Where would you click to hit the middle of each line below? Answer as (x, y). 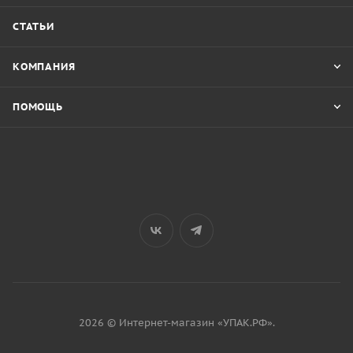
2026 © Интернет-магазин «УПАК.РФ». (176, 323)
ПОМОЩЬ (38, 107)
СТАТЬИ (33, 26)
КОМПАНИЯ (44, 67)
